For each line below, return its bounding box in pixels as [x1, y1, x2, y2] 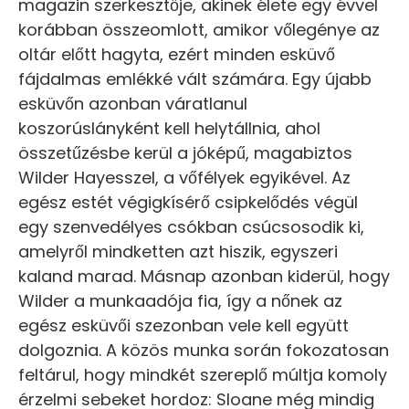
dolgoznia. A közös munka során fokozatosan [18, 339, 389, 362]
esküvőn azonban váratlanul [18, 92, 247, 116]
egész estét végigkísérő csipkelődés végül [18, 191, 358, 215]
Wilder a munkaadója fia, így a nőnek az [18, 289, 342, 313]
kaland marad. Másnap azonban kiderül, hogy [18, 265, 390, 288]
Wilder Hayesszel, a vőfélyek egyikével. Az [18, 166, 351, 190]
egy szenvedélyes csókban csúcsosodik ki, [18, 215, 364, 239]
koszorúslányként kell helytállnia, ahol [18, 117, 320, 141]
